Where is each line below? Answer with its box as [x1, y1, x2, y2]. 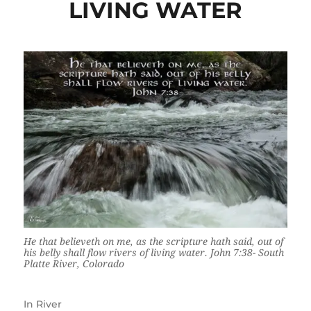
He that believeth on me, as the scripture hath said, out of [23, 236, 283, 248]
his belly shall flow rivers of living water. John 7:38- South [23, 247, 284, 259]
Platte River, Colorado [23, 258, 124, 270]
